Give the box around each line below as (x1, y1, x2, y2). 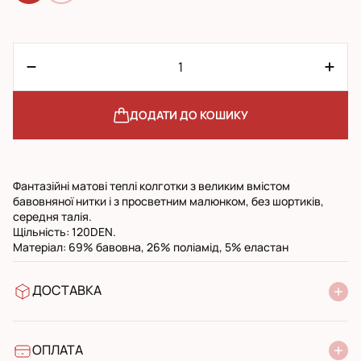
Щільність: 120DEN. (13, 224, 116, 240)
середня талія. (13, 209, 92, 225)
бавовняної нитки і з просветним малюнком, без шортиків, (13, 193, 324, 210)
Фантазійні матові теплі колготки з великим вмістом (13, 178, 290, 194)
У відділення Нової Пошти (36, 301, 173, 317)
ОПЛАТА (32, 340, 83, 359)
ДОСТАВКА (32, 281, 102, 300)
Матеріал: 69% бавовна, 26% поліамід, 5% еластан (13, 239, 288, 255)
